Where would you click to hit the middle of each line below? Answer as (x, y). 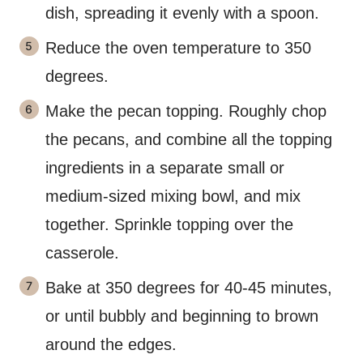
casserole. (82, 253)
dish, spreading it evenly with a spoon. (182, 13)
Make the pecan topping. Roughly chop (186, 111)
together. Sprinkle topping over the (169, 224)
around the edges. (111, 344)
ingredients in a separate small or (165, 168)
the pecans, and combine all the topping (189, 139)
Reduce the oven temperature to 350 (178, 48)
